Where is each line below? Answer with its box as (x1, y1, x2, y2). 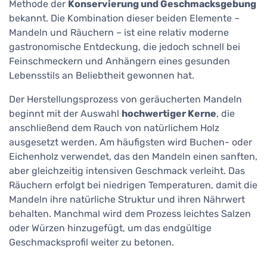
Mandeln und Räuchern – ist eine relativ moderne (9, 26, 229, 38)
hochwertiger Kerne (122, 107, 216, 119)
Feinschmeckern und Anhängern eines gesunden (9, 55, 230, 67)
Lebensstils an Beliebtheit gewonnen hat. (9, 69, 194, 81)
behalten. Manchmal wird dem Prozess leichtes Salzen (9, 207, 251, 219)
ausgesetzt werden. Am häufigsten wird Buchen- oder (9, 136, 252, 148)
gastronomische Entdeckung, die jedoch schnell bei (9, 41, 240, 52)
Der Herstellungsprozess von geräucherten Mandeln (9, 93, 242, 105)
